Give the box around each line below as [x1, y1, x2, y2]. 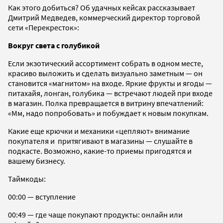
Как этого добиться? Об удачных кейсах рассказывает [8, 2, 195, 12]
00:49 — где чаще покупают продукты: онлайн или [8, 209, 183, 220]
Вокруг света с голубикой [8, 40, 101, 50]
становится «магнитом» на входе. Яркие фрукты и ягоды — [8, 78, 212, 88]
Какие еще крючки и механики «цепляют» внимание [8, 125, 190, 136]
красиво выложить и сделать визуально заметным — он [8, 68, 203, 78]
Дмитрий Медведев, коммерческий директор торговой [8, 12, 200, 22]
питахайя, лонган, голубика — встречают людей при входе [8, 88, 213, 98]
